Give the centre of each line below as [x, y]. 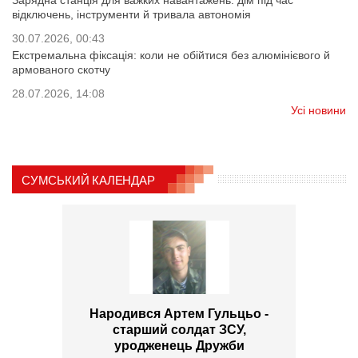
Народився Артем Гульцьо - [179, 314]
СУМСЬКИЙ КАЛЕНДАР [88, 181]
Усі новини [318, 111]
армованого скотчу [61, 70]
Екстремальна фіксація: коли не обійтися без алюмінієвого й [171, 56]
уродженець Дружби [179, 346]
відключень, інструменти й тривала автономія [131, 15]
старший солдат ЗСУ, [179, 330]
